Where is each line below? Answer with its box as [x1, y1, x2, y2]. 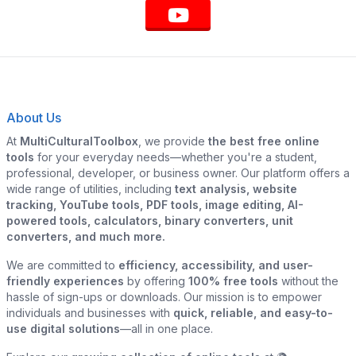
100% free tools [188, 274, 278, 288]
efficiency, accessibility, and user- [118, 258, 313, 272]
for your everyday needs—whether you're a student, [34, 150, 317, 164]
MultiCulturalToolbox [20, 134, 138, 148]
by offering [124, 274, 188, 288]
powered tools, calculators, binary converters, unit [6, 214, 293, 227]
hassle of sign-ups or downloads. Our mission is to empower [6, 290, 322, 304]
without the [278, 274, 339, 288]
